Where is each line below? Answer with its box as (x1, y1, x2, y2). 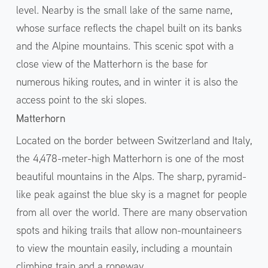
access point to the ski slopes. (16, 92, 147, 106)
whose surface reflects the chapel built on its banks (16, 20, 242, 35)
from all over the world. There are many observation (16, 205, 247, 219)
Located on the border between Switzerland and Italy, (16, 133, 252, 147)
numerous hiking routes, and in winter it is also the (16, 74, 238, 89)
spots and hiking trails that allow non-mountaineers (16, 223, 242, 237)
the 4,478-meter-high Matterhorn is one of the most (16, 151, 244, 165)
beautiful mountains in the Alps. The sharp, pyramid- (16, 169, 246, 183)
